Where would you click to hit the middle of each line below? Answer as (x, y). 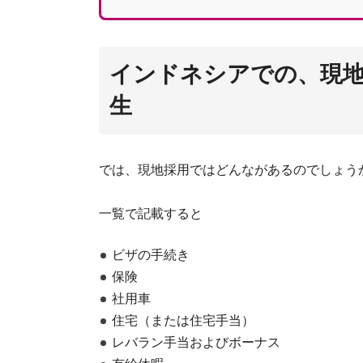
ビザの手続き (151, 255)
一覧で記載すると (151, 213)
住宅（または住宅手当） (183, 321)
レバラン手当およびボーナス (196, 343)
